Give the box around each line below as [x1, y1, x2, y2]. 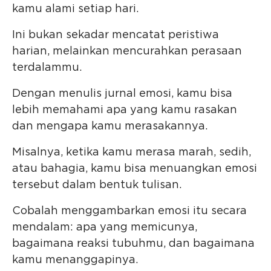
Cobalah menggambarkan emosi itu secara [12, 206, 247, 217]
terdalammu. [12, 62, 82, 74]
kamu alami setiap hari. [12, 4, 139, 15]
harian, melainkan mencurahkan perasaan [12, 46, 242, 57]
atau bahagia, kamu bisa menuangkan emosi [12, 163, 257, 175]
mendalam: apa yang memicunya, [12, 222, 197, 233]
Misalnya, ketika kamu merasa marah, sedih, [12, 147, 251, 158]
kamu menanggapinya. [12, 255, 138, 266]
